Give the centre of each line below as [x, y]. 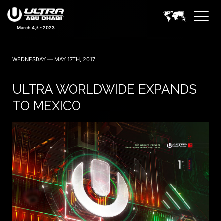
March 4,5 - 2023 [36, 27]
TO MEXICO [47, 106]
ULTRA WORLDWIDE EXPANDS [105, 89]
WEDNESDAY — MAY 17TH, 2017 [54, 59]
